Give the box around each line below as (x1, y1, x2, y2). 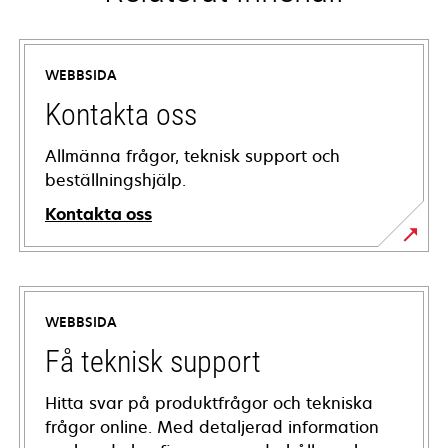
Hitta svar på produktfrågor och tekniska (45, 392, 373, 415)
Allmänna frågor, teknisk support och (45, 145, 340, 168)
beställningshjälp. (45, 169, 186, 192)
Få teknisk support (45, 344, 261, 380)
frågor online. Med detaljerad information (45, 416, 379, 439)
